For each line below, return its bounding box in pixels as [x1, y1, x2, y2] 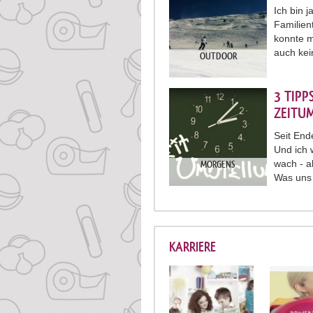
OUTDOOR [199, 50, 237, 62]
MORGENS [201, 159, 235, 170]
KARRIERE [169, 239, 216, 255]
